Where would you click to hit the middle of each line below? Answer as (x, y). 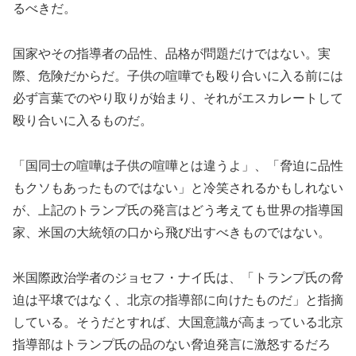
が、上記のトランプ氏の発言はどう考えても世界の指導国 (178, 210)
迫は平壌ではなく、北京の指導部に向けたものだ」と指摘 (178, 300)
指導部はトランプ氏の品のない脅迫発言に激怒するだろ (172, 344)
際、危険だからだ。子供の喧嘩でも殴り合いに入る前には (178, 75)
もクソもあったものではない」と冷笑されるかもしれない (178, 188)
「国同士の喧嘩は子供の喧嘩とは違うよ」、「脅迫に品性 (178, 165)
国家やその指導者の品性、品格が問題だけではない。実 (172, 53)
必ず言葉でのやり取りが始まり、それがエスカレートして (178, 98)
